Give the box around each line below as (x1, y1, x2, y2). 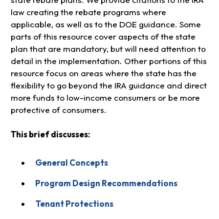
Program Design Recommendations (35, 178, 177, 189)
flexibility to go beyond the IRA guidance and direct (10, 80, 207, 91)
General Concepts (35, 157, 108, 168)
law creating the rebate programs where (10, 7, 166, 18)
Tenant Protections (35, 198, 113, 209)
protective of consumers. (10, 105, 107, 115)
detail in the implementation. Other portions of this (10, 56, 207, 66)
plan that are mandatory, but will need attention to (10, 44, 206, 54)
